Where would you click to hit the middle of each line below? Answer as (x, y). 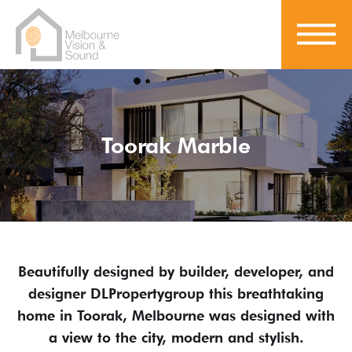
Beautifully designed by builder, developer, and (176, 271)
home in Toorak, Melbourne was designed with (176, 315)
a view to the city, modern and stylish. (176, 337)
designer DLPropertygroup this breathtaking (176, 293)
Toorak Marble (176, 145)
